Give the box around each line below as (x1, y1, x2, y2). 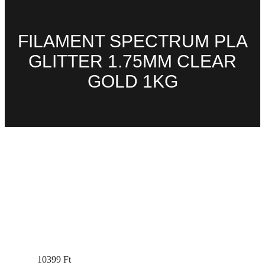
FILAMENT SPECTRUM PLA (17, 31, 248, 51)
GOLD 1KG (87, 72, 178, 92)
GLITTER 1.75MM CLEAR (28, 51, 237, 72)
